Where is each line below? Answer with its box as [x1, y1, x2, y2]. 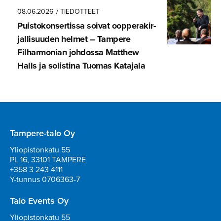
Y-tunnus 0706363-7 [10, 174, 80, 185]
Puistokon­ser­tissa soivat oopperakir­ [17, 19, 156, 33]
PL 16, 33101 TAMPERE [10, 154, 86, 166]
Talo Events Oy [10, 194, 69, 208]
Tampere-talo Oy [10, 127, 75, 140]
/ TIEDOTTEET [56, 6, 100, 17]
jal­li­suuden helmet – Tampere [17, 33, 130, 46]
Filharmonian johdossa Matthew [17, 46, 139, 59]
